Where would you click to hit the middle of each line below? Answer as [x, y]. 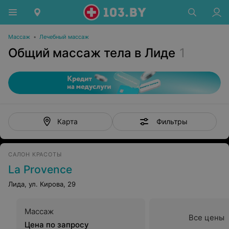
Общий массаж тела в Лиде [92, 53]
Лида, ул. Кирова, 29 [42, 184]
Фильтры [172, 121]
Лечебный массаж [64, 37]
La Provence [40, 169]
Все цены [207, 217]
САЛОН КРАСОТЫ [35, 154]
